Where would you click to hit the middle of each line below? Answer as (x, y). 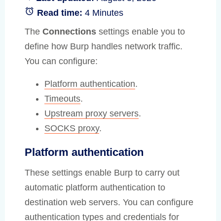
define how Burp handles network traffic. (104, 46)
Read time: (61, 13)
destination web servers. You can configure (109, 202)
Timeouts (62, 98)
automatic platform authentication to (95, 187)
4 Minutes (104, 13)
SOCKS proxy (72, 128)
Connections (69, 31)
